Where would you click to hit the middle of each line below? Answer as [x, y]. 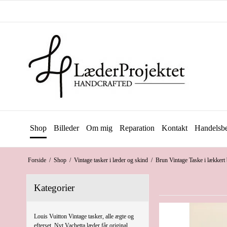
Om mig [99, 128]
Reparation [137, 128]
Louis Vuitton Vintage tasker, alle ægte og [84, 216]
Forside [37, 160]
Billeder [66, 128]
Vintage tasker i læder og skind [111, 160]
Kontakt [175, 128]
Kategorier [54, 187]
